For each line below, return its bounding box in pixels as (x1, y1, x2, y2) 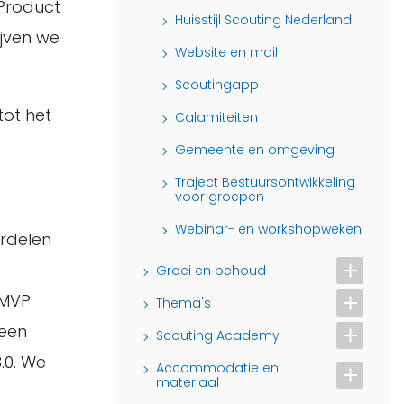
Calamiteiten (175, 107, 258, 126)
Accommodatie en (156, 358, 279, 377)
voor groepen (175, 187, 264, 206)
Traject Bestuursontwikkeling (175, 172, 355, 191)
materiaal (156, 372, 219, 391)
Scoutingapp (175, 75, 259, 94)
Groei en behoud (156, 261, 266, 280)
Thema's (156, 293, 211, 312)
